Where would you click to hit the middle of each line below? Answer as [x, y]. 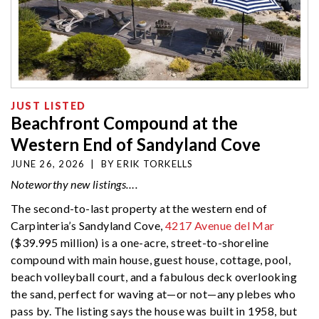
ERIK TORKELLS [155, 164]
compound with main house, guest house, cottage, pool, [151, 260]
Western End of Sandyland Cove [136, 145]
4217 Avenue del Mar [220, 226]
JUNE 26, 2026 [48, 164]
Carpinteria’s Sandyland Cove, [88, 226]
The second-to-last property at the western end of [139, 209]
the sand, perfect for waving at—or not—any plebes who [153, 294]
